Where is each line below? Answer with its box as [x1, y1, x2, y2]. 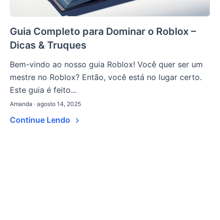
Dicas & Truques [10, 39, 86, 52]
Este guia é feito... [10, 85, 77, 95]
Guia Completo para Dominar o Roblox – [10, 26, 196, 38]
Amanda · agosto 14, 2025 [10, 100, 81, 108]
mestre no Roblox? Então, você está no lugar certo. [10, 72, 202, 82]
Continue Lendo [10, 115, 72, 125]
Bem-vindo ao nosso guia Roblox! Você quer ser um [10, 59, 203, 70]
